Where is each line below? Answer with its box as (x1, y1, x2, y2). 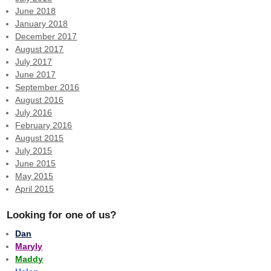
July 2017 (15, 56, 53, 67)
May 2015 (15, 171, 54, 181)
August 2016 (15, 94, 64, 105)
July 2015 (15, 145, 53, 155)
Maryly (15, 241, 43, 251)
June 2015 (15, 158, 56, 168)
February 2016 (15, 120, 73, 130)
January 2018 (15, 18, 68, 28)
